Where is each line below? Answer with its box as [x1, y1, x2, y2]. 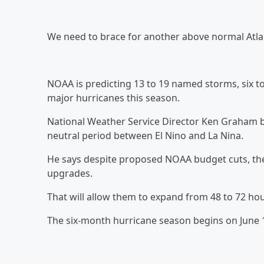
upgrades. [47, 167, 93, 180]
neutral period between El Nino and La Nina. [47, 129, 243, 142]
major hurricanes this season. [47, 91, 180, 104]
